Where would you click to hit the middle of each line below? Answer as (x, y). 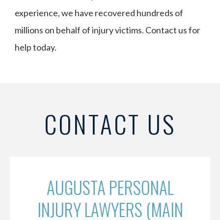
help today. (36, 47)
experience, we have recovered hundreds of (99, 13)
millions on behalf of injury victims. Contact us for (108, 30)
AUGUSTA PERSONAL (110, 187)
